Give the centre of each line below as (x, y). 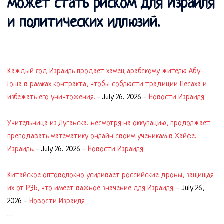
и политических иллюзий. (84, 23)
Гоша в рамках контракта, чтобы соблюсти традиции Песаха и (107, 85)
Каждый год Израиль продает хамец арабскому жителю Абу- (106, 72)
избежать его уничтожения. (51, 98)
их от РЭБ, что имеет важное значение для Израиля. (91, 189)
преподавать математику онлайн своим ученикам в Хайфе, (102, 137)
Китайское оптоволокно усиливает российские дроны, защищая (111, 176)
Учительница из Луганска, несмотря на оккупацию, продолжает (109, 124)
